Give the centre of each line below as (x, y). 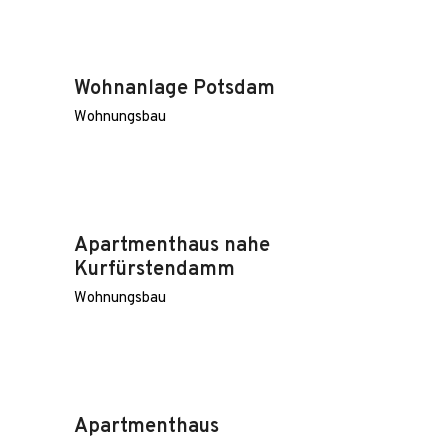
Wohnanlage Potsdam (174, 89)
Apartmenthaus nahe (172, 246)
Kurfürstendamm (154, 270)
